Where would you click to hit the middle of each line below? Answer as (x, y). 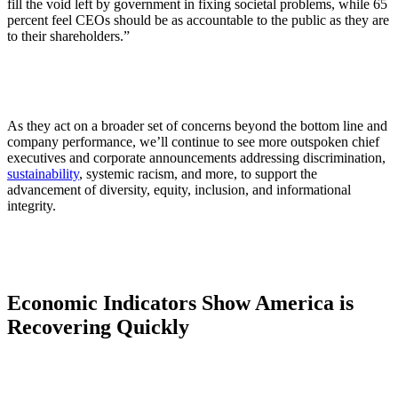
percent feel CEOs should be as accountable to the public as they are (198, 20)
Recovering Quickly (98, 326)
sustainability (43, 173)
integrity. (33, 205)
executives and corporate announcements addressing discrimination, (196, 157)
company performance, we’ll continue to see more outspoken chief (193, 141)
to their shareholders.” (70, 36)
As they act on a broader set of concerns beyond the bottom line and (197, 125)
